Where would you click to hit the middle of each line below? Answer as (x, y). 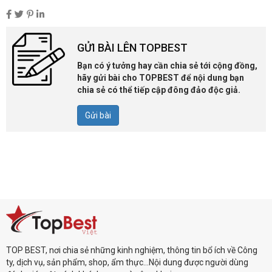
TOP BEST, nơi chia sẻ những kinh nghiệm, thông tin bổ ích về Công (132, 250)
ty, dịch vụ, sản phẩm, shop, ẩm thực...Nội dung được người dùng (127, 262)
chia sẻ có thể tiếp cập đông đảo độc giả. (159, 90)
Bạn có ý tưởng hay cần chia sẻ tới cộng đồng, (167, 65)
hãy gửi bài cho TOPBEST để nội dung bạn (161, 77)
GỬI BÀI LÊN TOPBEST (132, 47)
